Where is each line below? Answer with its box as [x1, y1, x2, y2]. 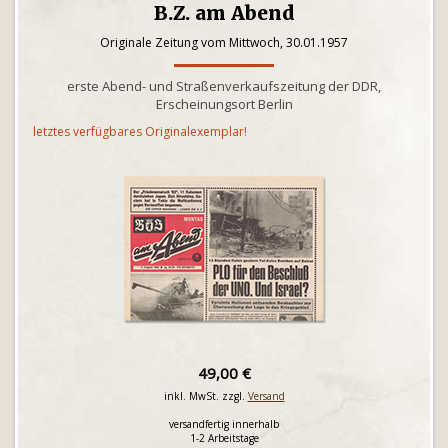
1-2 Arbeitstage [189, 431, 259, 445]
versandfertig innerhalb [169, 417, 279, 431]
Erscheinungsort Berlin [155, 95, 293, 113]
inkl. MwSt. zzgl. [163, 389, 248, 403]
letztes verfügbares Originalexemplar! [33, 123, 247, 140]
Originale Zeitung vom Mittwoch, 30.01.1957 [100, 34, 348, 51]
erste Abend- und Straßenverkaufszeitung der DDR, [67, 77, 381, 95]
